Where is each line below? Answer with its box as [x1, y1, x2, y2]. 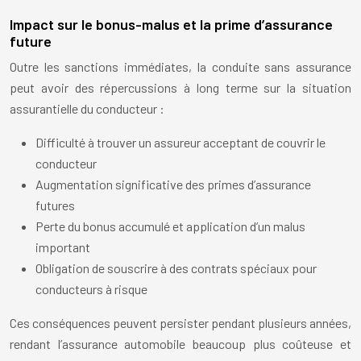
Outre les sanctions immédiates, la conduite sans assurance [10, 59, 351, 75]
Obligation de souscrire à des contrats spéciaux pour [35, 260, 317, 276]
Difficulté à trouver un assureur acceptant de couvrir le [35, 135, 326, 151]
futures [35, 197, 75, 214]
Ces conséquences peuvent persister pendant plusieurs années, [10, 315, 351, 331]
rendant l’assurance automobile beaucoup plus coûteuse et [10, 336, 351, 352]
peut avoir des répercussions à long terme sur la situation [10, 80, 351, 96]
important [35, 239, 90, 255]
